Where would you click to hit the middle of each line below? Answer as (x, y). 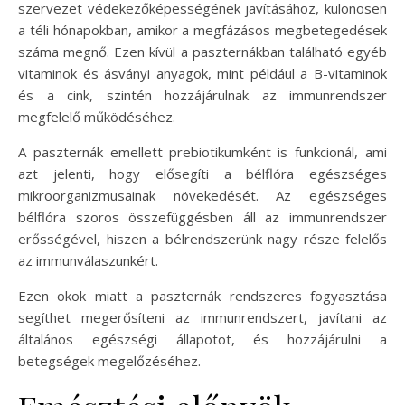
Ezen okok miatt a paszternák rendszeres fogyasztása (202, 295)
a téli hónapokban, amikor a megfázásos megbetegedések (202, 29)
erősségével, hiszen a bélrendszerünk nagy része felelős (202, 238)
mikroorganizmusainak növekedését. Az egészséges (202, 195)
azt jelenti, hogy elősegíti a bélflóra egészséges (202, 173)
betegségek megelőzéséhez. (109, 360)
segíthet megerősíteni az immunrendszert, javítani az (202, 317)
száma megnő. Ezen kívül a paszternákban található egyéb (202, 51)
